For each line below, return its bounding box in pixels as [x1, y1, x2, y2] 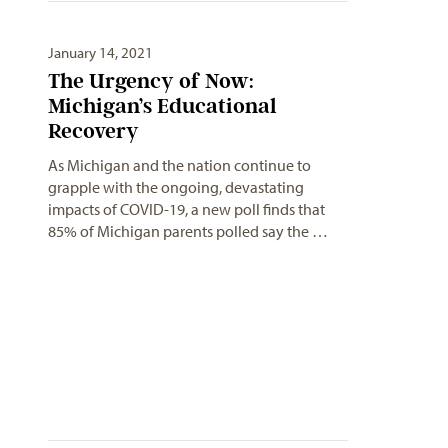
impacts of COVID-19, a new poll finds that [48, 198, 325, 219]
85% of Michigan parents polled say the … [48, 220, 328, 241]
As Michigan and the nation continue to [48, 154, 311, 175]
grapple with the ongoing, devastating [48, 176, 304, 197]
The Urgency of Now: [48, 67, 254, 93]
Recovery [48, 117, 139, 143]
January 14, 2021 [48, 42, 153, 62]
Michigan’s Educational [48, 92, 277, 118]
